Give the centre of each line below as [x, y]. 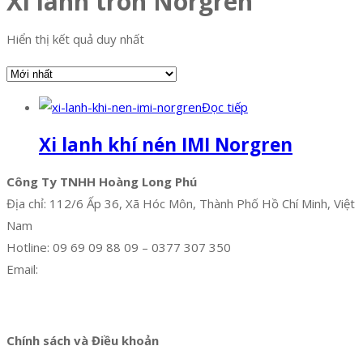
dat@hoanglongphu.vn [100, 269]
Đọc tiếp [225, 107]
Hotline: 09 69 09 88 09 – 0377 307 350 [119, 247]
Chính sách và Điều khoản [83, 341]
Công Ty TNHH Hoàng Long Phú [102, 181]
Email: [22, 269]
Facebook [33, 303]
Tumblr [245, 303]
